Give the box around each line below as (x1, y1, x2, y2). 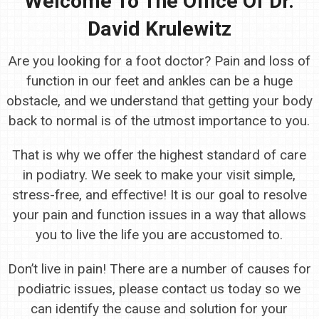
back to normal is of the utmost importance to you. (9, 112, 310, 129)
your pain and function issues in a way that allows (12, 206, 306, 223)
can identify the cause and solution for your (31, 300, 288, 317)
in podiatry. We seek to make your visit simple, (23, 166, 296, 183)
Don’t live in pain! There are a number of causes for (7, 260, 311, 277)
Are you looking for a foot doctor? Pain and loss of (8, 52, 310, 69)
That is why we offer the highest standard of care (12, 146, 307, 163)
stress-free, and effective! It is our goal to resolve (11, 186, 307, 203)
